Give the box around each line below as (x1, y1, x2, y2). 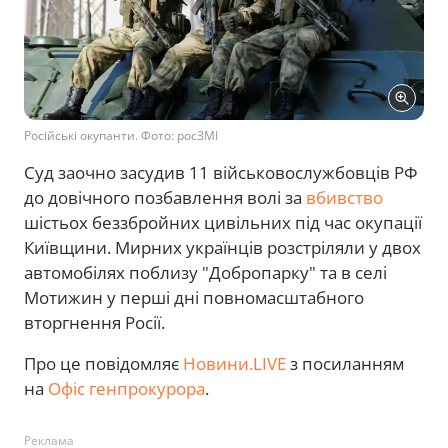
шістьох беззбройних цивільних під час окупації (24, 210, 422, 234)
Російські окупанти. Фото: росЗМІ (24, 126, 218, 144)
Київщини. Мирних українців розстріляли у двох (24, 235, 421, 259)
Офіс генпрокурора (48, 376, 205, 400)
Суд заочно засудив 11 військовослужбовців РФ (24, 160, 418, 184)
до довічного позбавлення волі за (24, 185, 306, 209)
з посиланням (286, 351, 404, 375)
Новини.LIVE (183, 351, 286, 375)
